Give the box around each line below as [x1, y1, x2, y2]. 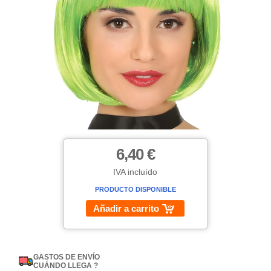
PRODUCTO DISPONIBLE [94, 186, 176, 194]
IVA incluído [113, 167, 158, 177]
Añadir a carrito [93, 203, 160, 214]
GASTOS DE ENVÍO [33, 253, 100, 262]
